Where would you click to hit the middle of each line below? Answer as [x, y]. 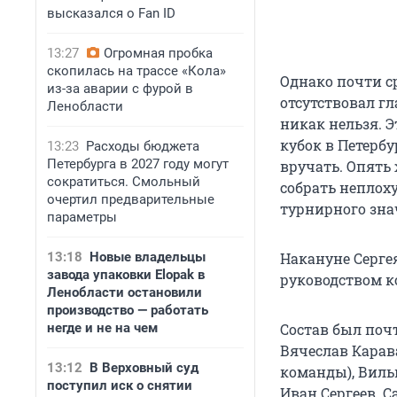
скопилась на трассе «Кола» [136, 71]
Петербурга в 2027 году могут [138, 164]
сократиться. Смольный [124, 182]
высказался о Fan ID [111, 13]
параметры [82, 217]
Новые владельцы [148, 257]
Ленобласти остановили [125, 292]
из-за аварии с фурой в [120, 89]
